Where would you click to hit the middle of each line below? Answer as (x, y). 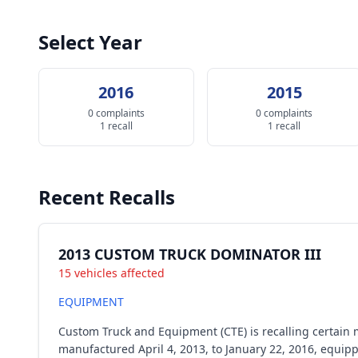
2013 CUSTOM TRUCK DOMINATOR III (190, 254)
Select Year (90, 42)
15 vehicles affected (111, 273)
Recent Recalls (107, 197)
